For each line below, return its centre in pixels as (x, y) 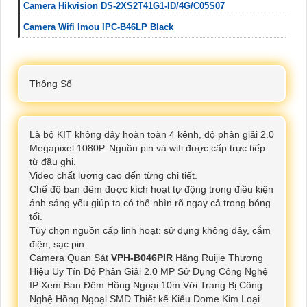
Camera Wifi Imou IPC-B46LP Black (98, 27)
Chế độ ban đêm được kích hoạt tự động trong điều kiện (151, 189)
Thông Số (51, 83)
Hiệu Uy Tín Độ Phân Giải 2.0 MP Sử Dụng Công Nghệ (149, 271)
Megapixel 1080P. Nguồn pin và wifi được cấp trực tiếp (147, 148)
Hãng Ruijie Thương (218, 257)
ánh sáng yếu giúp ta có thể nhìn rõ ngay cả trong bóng (150, 202)
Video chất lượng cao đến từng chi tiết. (113, 175)
